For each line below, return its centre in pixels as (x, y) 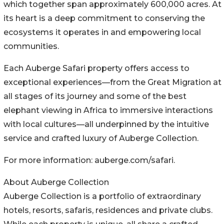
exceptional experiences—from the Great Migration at (112, 82)
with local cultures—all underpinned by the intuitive (106, 124)
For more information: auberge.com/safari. (89, 160)
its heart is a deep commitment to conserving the (104, 18)
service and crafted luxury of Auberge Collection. (101, 138)
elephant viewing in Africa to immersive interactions (108, 110)
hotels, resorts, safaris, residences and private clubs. (108, 210)
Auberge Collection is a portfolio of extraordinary (102, 196)
